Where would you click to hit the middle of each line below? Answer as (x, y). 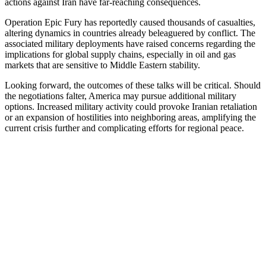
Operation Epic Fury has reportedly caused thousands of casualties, (130, 22)
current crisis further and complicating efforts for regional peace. (124, 128)
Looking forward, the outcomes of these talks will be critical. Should (133, 85)
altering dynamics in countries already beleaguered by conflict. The (130, 33)
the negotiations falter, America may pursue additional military (121, 96)
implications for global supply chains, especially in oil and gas (120, 54)
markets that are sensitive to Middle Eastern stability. (102, 65)
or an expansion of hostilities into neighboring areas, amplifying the (130, 117)
